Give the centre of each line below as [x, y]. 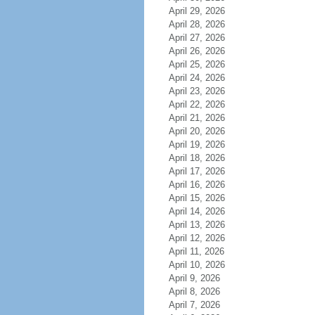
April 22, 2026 [197, 104]
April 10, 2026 [197, 265]
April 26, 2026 [197, 51]
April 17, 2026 [197, 171]
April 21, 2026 [197, 118]
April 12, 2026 [197, 238]
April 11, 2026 [196, 251]
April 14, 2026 [197, 211]
